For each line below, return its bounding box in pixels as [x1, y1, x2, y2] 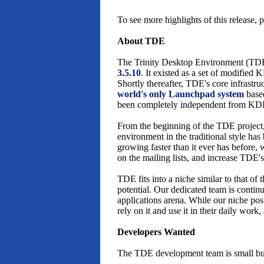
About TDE [117, 36, 166, 47]
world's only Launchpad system [117, 89, 245, 100]
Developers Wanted [117, 227, 196, 237]
